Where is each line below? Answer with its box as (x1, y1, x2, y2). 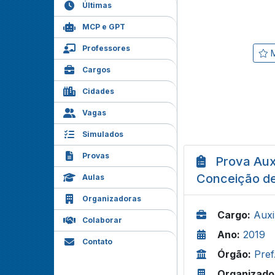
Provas (82, 151, 109, 160)
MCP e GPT (82, 22, 125, 31)
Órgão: (217, 248, 251, 260)
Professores (82, 44, 130, 53)
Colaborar (82, 215, 122, 225)
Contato (82, 237, 112, 246)
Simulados (82, 130, 123, 139)
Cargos (82, 65, 110, 74)
